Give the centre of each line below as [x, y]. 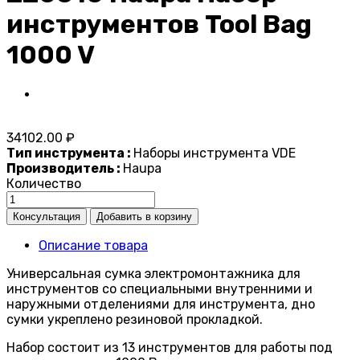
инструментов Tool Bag [159, 24]
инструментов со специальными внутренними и [160, 289]
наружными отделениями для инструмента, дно [161, 305]
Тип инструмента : [70, 153]
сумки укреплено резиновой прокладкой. [135, 320]
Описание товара [93, 246]
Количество [44, 184]
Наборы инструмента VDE [215, 153]
